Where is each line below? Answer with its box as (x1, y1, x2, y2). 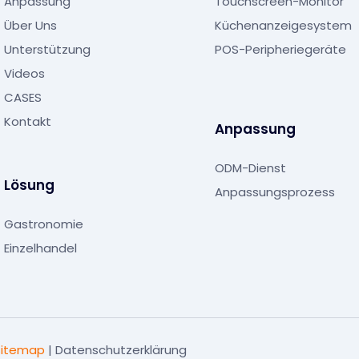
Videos (4, 65, 45, 83)
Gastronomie (4, 215, 83, 232)
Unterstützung (4, 41, 91, 58)
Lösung (4, 175, 54, 195)
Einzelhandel (4, 239, 77, 256)
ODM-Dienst (214, 159, 286, 176)
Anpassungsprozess (214, 183, 335, 200)
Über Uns (4, 17, 57, 34)
